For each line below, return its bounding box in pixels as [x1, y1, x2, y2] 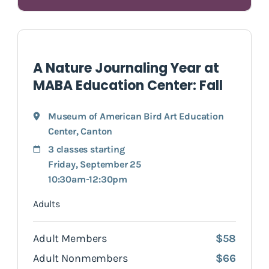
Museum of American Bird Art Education [48, 110, 224, 122]
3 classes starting [48, 143, 125, 155]
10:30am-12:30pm [48, 173, 127, 185]
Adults [33, 198, 60, 210]
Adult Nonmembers [33, 251, 128, 265]
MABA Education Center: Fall [33, 76, 223, 95]
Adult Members [33, 231, 107, 245]
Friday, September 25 [48, 158, 141, 170]
